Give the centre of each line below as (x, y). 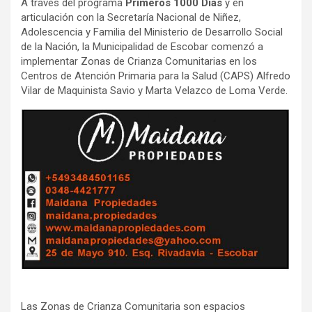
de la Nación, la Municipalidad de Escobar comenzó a (142, 46)
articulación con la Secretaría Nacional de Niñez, (131, 17)
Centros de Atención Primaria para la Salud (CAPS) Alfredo (156, 76)
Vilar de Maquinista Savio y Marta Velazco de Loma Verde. (156, 90)
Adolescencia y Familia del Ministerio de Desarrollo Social (152, 32)
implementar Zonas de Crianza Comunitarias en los (139, 61)
